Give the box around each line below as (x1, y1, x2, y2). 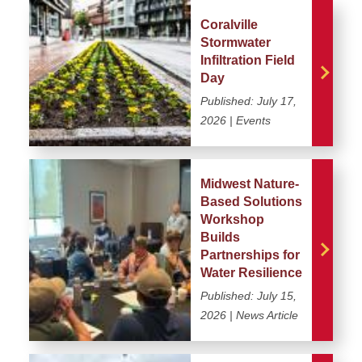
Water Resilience (200, 265, 302, 280)
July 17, (257, 94, 297, 107)
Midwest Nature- (200, 176, 299, 191)
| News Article (226, 308, 298, 322)
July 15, (257, 288, 297, 302)
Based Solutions (200, 194, 302, 208)
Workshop (200, 212, 264, 226)
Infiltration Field (200, 53, 295, 67)
